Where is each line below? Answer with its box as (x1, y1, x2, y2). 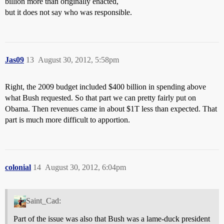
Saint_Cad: (25, 196, 61, 205)
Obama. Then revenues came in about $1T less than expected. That (5, 104, 217, 113)
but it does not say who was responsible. (5, 7, 132, 16)
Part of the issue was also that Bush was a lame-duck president (13, 214, 210, 223)
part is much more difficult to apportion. (5, 115, 130, 124)
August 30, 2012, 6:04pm (45, 162, 126, 171)
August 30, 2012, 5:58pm (38, 55, 119, 64)
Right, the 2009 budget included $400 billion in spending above (5, 82, 206, 91)
